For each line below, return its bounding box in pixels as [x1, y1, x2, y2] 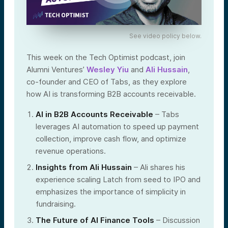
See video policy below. [129, 32, 202, 40]
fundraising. [36, 198, 76, 209]
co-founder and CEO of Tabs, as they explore [26, 76, 187, 87]
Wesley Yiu [87, 64, 129, 74]
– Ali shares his [132, 162, 185, 172]
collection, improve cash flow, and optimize [36, 133, 186, 144]
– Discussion [154, 215, 200, 225]
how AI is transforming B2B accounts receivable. [26, 89, 196, 99]
